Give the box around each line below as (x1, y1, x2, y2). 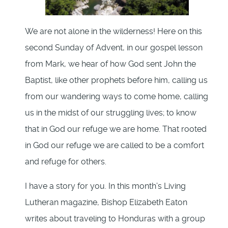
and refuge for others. (25, 157, 106, 167)
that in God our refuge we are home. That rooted (25, 124, 207, 134)
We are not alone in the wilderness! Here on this (25, 26, 202, 37)
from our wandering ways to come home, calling (25, 92, 208, 102)
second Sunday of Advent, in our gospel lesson (25, 43, 203, 53)
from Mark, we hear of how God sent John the (25, 59, 196, 69)
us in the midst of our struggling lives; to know (25, 108, 196, 118)
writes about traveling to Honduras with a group (25, 214, 205, 224)
